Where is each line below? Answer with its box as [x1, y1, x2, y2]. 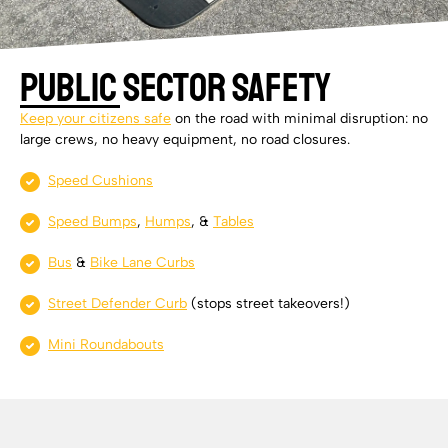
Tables [213, 213, 254, 231]
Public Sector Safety [20, 63, 331, 114]
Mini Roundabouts [48, 336, 164, 354]
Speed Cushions [48, 172, 153, 190]
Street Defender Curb [48, 295, 187, 313]
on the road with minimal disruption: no [171, 110, 428, 128]
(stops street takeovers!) [187, 295, 350, 313]
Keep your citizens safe [20, 110, 171, 128]
